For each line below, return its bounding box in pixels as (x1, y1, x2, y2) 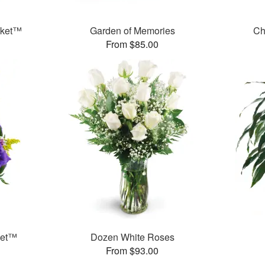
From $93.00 (106, 244, 159, 258)
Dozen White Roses (90, 230, 174, 244)
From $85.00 (106, 37, 159, 51)
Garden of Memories (89, 24, 175, 38)
